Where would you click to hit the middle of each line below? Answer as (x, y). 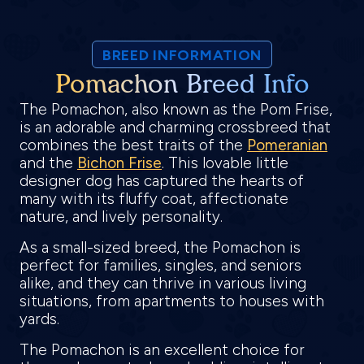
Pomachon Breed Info (182, 84)
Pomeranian (287, 145)
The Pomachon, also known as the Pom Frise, (176, 109)
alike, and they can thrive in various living (163, 283)
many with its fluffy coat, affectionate (154, 198)
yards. (41, 318)
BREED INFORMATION (182, 55)
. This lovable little (225, 162)
